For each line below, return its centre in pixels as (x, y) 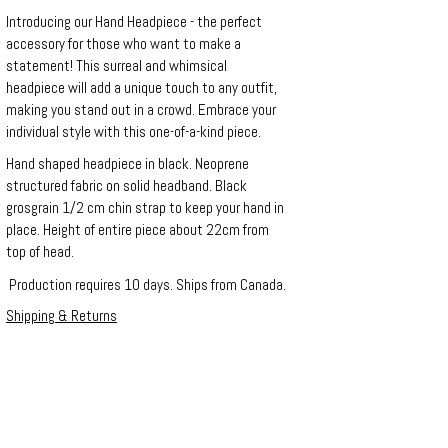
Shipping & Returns (61, 315)
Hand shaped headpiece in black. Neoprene (127, 163)
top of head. (40, 251)
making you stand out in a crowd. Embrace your (141, 109)
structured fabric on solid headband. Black (126, 185)
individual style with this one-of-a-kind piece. (133, 131)
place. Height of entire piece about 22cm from (137, 229)
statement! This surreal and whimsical (116, 65)
